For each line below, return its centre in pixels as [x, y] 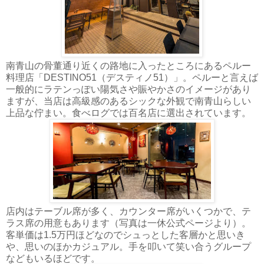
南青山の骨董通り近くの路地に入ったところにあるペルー [128, 65]
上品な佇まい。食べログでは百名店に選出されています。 [128, 113]
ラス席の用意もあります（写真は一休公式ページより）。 [128, 223]
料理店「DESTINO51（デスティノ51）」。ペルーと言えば [132, 77]
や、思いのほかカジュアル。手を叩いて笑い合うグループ [128, 246]
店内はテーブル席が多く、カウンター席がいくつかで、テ [128, 211]
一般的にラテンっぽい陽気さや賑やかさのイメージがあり [128, 89]
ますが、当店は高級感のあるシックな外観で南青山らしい [128, 101]
